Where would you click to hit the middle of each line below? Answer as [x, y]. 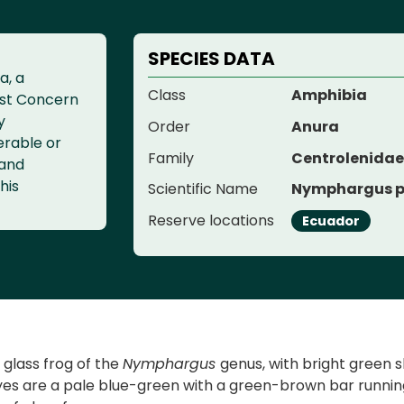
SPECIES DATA [211, 59]
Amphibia [330, 96]
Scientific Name [203, 189]
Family [171, 158]
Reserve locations [211, 220]
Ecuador [331, 220]
